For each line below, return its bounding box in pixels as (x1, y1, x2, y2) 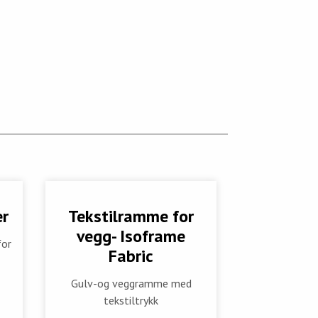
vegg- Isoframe (77, 225, 186, 248)
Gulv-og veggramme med (70, 276, 192, 291)
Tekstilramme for (68, 205, 194, 228)
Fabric (109, 245, 154, 268)
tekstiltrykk (104, 293, 159, 308)
